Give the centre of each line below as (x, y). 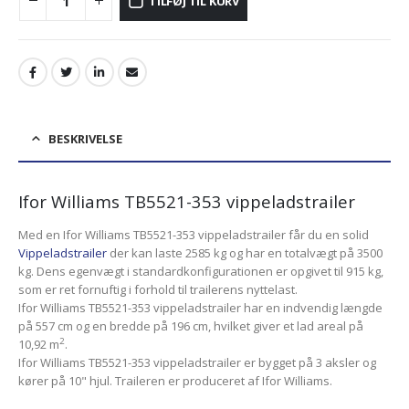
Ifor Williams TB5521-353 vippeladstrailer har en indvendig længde (200, 308)
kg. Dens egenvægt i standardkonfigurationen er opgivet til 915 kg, (201, 272)
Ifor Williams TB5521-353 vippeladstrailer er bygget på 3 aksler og (197, 363)
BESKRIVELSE (85, 139)
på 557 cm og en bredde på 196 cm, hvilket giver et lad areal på (191, 326)
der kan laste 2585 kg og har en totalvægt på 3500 (245, 253)
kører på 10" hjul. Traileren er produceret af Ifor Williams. (175, 381)
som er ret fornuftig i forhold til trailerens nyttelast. (158, 290)
